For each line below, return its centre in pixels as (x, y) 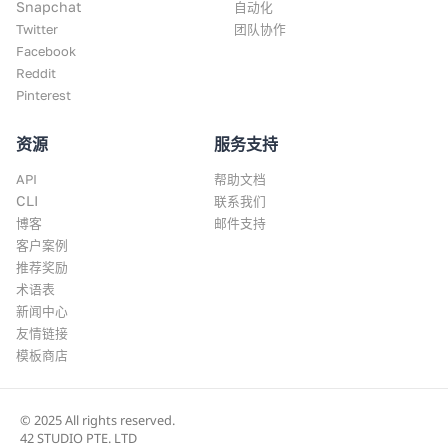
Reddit (36, 73)
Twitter (37, 29)
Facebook (46, 51)
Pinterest (43, 95)
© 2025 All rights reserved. (97, 420)
